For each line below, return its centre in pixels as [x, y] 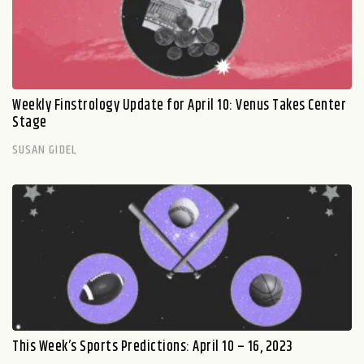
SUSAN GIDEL [44, 149]
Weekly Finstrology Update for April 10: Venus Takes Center [179, 105]
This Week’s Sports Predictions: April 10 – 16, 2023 [153, 347]
